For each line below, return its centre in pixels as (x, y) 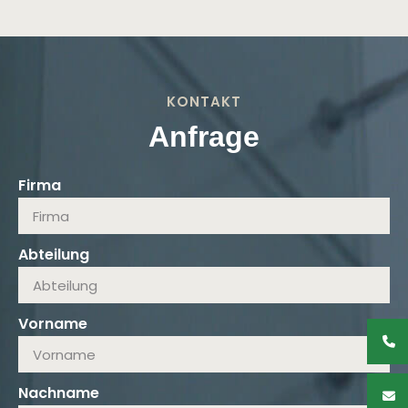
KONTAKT (204, 102)
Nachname (59, 393)
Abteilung (54, 255)
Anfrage (204, 137)
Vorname (53, 324)
